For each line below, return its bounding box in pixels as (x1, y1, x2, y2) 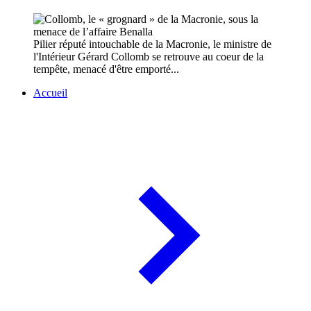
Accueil (33, 87, 67, 99)
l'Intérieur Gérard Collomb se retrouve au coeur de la (33, 51, 264, 63)
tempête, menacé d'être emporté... (33, 63, 179, 76)
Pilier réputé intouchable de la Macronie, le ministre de (33, 38, 271, 51)
